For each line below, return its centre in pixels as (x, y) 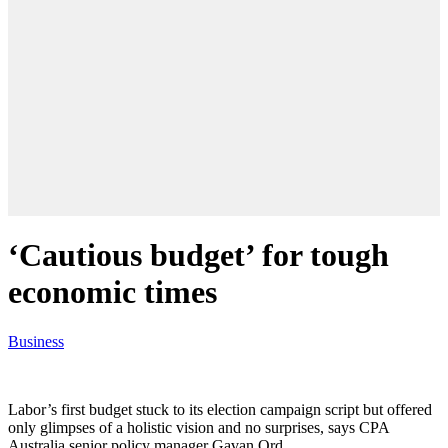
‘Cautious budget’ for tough (198, 255)
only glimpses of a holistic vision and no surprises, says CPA (198, 427)
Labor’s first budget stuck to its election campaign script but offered (220, 409)
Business (36, 341)
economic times (112, 292)
